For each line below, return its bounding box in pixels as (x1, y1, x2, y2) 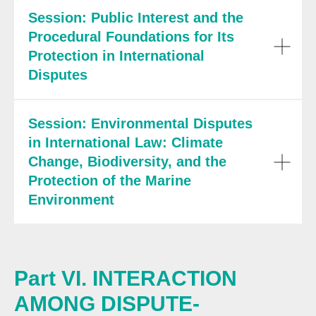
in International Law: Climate (28, 135, 223, 150)
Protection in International (28, 48, 205, 63)
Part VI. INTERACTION (14, 267, 237, 290)
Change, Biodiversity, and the (28, 154, 226, 169)
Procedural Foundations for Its (28, 29, 234, 44)
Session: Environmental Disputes (28, 116, 253, 131)
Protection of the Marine (28, 173, 191, 188)
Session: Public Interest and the (28, 10, 243, 25)
